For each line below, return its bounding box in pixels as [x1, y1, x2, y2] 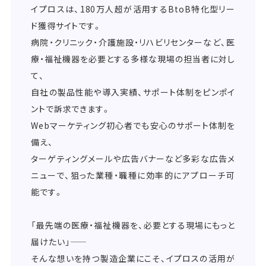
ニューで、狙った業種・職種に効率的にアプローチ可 [31, 169, 235, 182]
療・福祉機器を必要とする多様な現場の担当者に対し [31, 53, 235, 65]
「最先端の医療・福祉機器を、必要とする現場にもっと [31, 219, 235, 232]
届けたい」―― [31, 236, 71, 248]
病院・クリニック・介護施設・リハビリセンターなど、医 [31, 36, 235, 49]
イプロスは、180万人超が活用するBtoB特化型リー [31, 3, 235, 15]
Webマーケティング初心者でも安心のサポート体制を [31, 119, 235, 132]
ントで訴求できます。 [31, 103, 111, 115]
